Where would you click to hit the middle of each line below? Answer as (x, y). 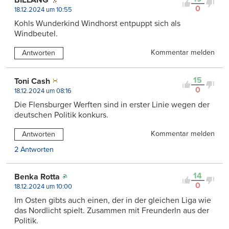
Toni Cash (32, 81)
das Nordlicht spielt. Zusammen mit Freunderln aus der (112, 210)
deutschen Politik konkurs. (61, 115)
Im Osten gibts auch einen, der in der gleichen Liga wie (113, 200)
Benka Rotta (37, 177)
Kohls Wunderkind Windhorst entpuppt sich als (97, 23)
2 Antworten (34, 149)
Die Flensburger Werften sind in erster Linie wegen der (112, 105)
